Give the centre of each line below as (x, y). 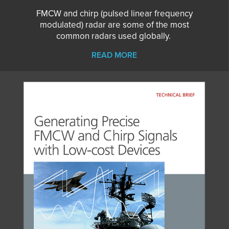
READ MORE (114, 55)
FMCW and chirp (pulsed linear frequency (114, 13)
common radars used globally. (114, 36)
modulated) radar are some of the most (114, 25)
